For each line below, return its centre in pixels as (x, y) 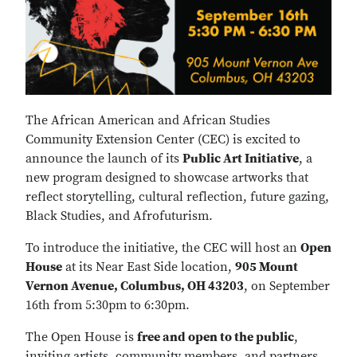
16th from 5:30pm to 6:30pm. (108, 306)
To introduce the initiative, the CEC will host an (163, 248)
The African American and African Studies (148, 121)
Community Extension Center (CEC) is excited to (163, 140)
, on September (287, 286)
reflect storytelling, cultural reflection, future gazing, (177, 197)
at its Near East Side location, (149, 267)
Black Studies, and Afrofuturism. (119, 216)
